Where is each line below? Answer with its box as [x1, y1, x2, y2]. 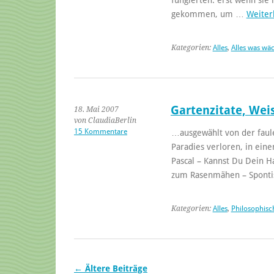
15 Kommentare [74, 127, 127, 136]
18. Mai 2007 [74, 105, 119, 114]
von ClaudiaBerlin [74, 116, 136, 125]
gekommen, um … [171, 9, 246, 19]
